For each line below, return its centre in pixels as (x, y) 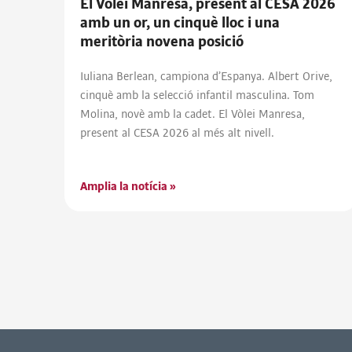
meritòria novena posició (162, 42)
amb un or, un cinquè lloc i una (180, 23)
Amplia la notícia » (128, 187)
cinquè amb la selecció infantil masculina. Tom (197, 95)
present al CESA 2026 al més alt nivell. (177, 133)
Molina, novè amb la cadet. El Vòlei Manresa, (192, 114)
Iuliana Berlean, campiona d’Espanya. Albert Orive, (206, 77)
